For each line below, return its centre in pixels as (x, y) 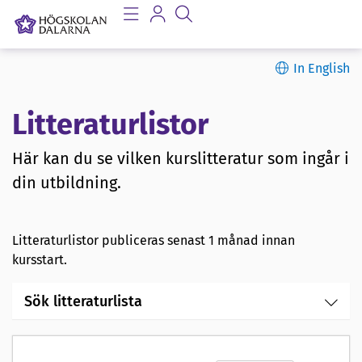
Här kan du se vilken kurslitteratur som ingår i (181, 159)
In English (322, 68)
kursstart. (40, 260)
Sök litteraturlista (83, 302)
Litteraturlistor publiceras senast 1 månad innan (154, 241)
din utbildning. (67, 183)
